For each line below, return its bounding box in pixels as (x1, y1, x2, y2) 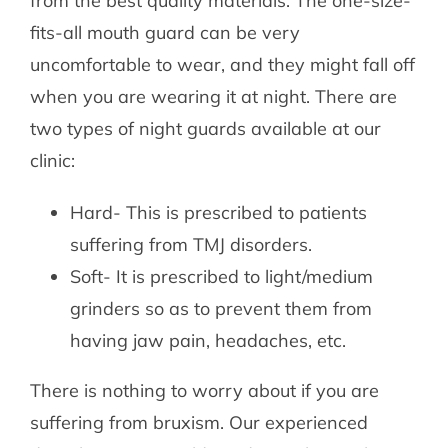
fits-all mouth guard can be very (29, 21, 300, 44)
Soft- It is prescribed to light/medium (69, 265, 373, 288)
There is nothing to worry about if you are (29, 379, 379, 402)
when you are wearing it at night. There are (29, 85, 397, 108)
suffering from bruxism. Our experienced (29, 411, 368, 434)
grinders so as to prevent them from (69, 297, 372, 320)
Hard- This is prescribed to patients (69, 201, 367, 224)
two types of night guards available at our (29, 117, 381, 140)
